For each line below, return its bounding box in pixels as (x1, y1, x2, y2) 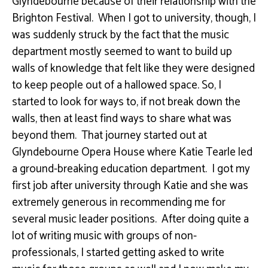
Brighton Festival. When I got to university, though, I (12, 8, 256, 28)
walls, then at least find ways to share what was (12, 109, 232, 128)
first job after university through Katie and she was (12, 176, 248, 195)
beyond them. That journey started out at (12, 126, 207, 145)
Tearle (206, 142, 236, 162)
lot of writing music (12, 226, 104, 245)
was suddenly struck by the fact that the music (12, 25, 229, 44)
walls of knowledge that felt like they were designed (12, 59, 255, 78)
